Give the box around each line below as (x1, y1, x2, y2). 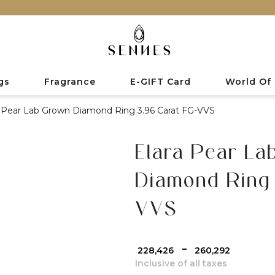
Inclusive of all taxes (134, 257, 227, 269)
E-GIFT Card (130, 76, 191, 87)
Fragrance (44, 76, 96, 87)
